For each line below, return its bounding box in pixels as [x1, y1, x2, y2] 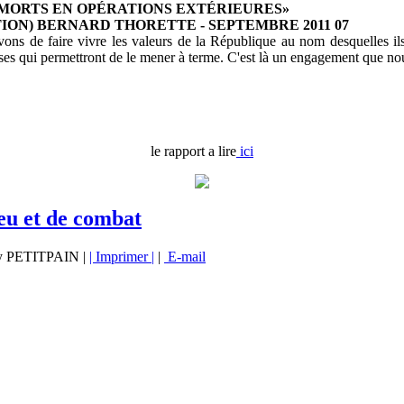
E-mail [164, 248, 206, 264]
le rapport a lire [151, 142, 236, 159]
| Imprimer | [89, 248, 154, 264]
